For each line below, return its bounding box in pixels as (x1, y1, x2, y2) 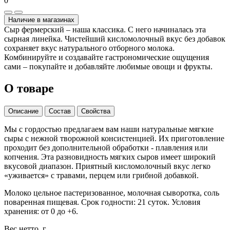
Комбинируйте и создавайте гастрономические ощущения (4, 52, 209, 62)
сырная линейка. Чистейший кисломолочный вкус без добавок (4, 34, 225, 43)
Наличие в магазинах (8, 15, 74, 24)
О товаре (4, 81, 54, 95)
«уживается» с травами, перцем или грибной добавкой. (4, 170, 199, 180)
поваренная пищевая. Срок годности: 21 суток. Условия (4, 197, 200, 206)
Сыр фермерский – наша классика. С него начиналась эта (4, 25, 206, 34)
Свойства (81, 107, 110, 115)
